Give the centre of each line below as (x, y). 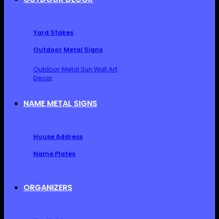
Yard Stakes (53, 32)
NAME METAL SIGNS (60, 103)
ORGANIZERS (48, 187)
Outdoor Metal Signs (68, 49)
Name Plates (54, 153)
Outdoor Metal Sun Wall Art (75, 69)
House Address (58, 136)
